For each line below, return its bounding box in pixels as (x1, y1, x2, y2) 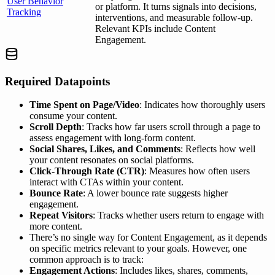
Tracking (7, 7, 41, 18)
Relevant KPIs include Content (95, 23, 215, 34)
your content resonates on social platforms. (29, 155, 194, 166)
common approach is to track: (29, 254, 144, 265)
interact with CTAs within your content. (29, 177, 184, 188)
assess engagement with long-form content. (29, 133, 196, 144)
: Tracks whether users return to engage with (93, 210, 264, 221)
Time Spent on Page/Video (29, 99, 139, 110)
